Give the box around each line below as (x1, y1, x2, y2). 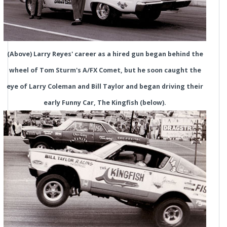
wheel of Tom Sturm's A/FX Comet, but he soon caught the (9, 66, 201, 74)
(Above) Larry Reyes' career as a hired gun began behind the (7, 50, 203, 58)
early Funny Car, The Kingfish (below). (44, 98, 166, 107)
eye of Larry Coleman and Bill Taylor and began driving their (7, 82, 203, 91)
